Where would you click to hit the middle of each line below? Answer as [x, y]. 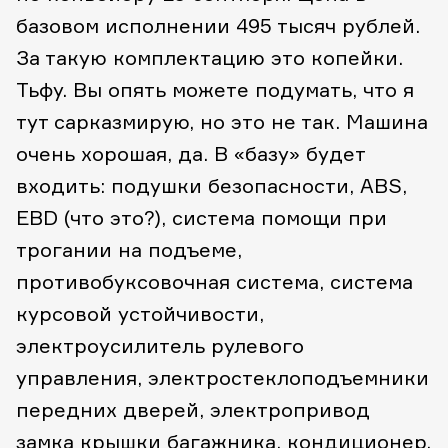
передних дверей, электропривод [193, 409]
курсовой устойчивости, [140, 313]
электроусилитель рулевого [160, 345]
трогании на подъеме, [129, 249]
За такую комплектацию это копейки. [209, 57]
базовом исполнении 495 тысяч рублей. [218, 25]
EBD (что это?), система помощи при [201, 217]
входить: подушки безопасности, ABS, [211, 185]
